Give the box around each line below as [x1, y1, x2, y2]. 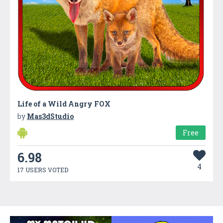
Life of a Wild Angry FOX [17, 99, 111, 109]
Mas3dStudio [27, 111, 74, 121]
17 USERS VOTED [17, 165, 68, 174]
